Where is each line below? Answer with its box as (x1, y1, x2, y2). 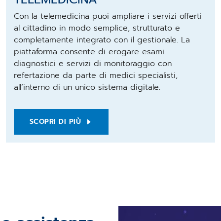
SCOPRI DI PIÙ (29, 116, 81, 127)
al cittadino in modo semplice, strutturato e (13, 22, 180, 34)
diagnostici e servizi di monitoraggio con (13, 57, 172, 70)
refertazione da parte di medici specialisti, (13, 69, 178, 81)
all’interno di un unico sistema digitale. (13, 81, 160, 93)
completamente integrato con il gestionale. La (13, 34, 190, 46)
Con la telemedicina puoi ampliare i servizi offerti (13, 10, 202, 22)
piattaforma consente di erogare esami (13, 45, 164, 58)
